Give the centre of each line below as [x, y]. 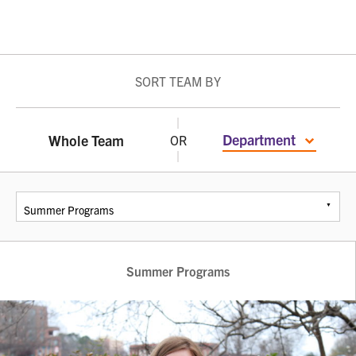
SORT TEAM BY [178, 81]
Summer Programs [178, 271]
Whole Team [87, 140]
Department [261, 140]
